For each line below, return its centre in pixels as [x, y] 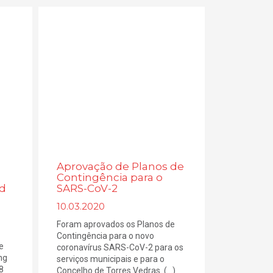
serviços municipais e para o [111, 259]
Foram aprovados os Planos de [116, 224]
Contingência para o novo [106, 236]
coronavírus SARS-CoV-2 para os [120, 247]
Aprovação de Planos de [121, 166]
